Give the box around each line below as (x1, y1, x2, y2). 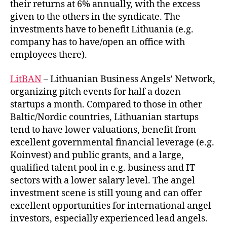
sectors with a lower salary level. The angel (10, 174, 195, 186)
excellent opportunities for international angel (10, 200, 211, 212)
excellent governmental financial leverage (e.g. (10, 136, 214, 148)
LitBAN (10, 73, 42, 85)
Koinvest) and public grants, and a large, (10, 149, 184, 161)
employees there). (10, 49, 87, 61)
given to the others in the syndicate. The (10, 11, 180, 23)
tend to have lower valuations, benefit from (10, 124, 196, 136)
